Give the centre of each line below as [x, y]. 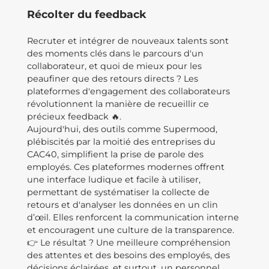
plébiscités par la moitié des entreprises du [121, 142]
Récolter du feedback [87, 14]
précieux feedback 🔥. [75, 116]
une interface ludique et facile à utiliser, [114, 180]
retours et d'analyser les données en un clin [122, 205]
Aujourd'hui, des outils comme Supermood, [122, 129]
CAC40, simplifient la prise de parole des [115, 154]
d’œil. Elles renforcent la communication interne [133, 217]
